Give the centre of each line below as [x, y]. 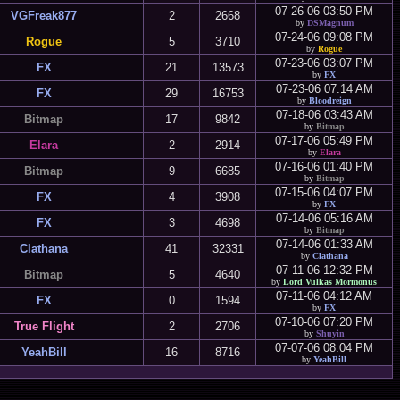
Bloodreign [330, 100]
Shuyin [330, 333]
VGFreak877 [44, 16]
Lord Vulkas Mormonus [330, 282]
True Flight [44, 326]
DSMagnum [330, 23]
